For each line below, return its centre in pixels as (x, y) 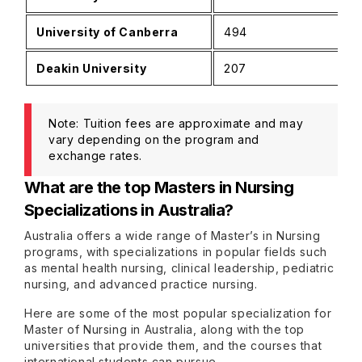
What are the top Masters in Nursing (159, 187)
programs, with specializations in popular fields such (176, 252)
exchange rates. (97, 156)
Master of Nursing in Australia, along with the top (165, 329)
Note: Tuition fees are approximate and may (176, 123)
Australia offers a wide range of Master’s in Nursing (173, 236)
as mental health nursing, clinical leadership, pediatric (179, 268)
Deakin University (92, 68)
